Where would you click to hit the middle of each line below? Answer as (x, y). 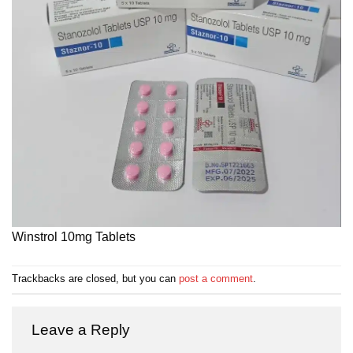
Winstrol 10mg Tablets (74, 236)
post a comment (216, 278)
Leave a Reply (83, 329)
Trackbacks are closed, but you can (95, 278)
